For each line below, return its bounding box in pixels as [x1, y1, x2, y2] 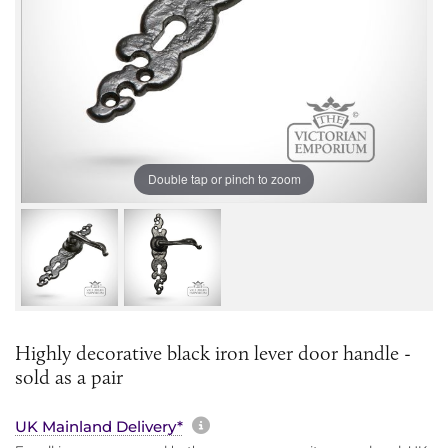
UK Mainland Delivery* [15, 416, 183, 436]
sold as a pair [15, 364, 123, 389]
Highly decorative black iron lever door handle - [15, 340, 411, 365]
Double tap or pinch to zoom [147, 170, 301, 188]
